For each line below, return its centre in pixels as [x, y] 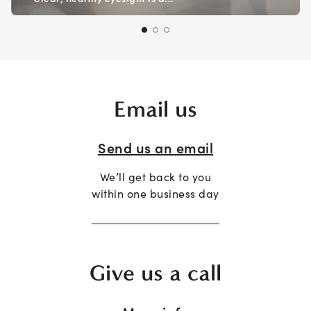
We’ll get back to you [155, 177]
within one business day [155, 193]
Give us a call [155, 273]
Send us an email [155, 148]
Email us [155, 109]
